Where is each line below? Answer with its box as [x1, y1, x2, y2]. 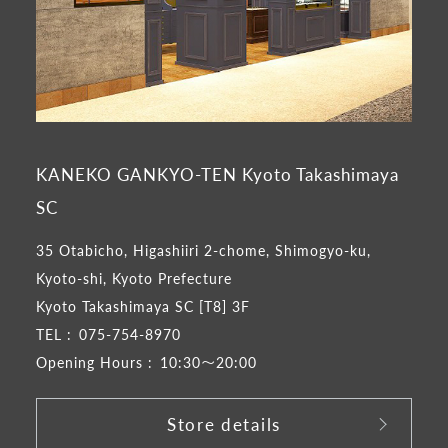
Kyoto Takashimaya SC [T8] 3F [35, 295, 250, 316]
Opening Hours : [35, 351, 153, 372]
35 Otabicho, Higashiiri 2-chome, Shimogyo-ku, [35, 239, 371, 260]
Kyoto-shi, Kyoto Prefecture [35, 267, 232, 288]
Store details [167, 411, 281, 436]
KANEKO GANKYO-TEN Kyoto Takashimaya [35, 161, 399, 186]
